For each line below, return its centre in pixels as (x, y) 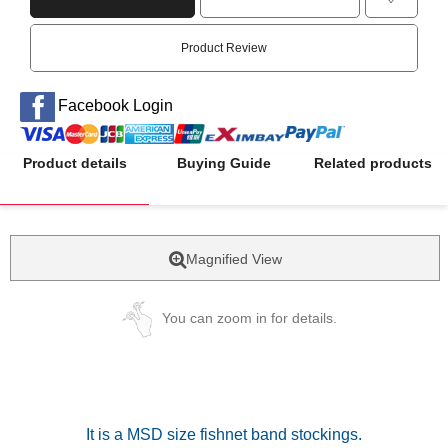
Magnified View (233, 259)
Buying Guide (223, 163)
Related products (372, 163)
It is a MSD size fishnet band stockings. (224, 435)
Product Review (224, 48)
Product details (74, 163)
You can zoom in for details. (249, 318)
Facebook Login (115, 106)
